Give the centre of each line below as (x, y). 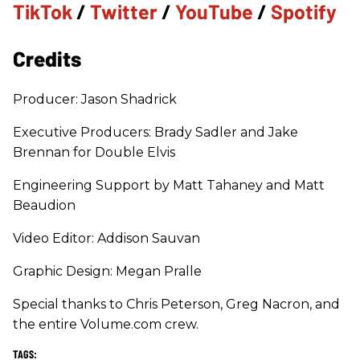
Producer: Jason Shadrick (95, 100)
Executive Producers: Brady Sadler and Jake (155, 133)
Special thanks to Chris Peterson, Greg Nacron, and (176, 305)
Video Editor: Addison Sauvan (106, 239)
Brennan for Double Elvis (94, 153)
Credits (47, 59)
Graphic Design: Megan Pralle (107, 272)
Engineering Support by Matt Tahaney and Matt (169, 186)
